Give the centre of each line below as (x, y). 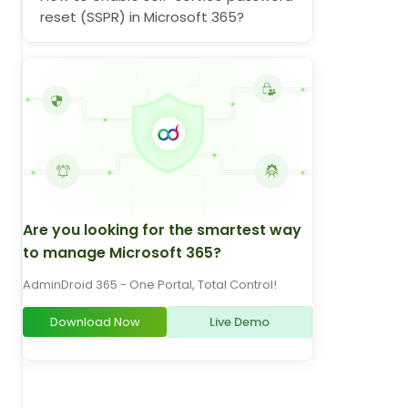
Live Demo (240, 321)
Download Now (95, 321)
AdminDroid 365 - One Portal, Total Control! (150, 284)
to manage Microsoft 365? (122, 253)
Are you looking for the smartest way (162, 230)
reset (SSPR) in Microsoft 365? (143, 17)
